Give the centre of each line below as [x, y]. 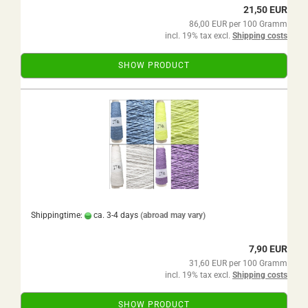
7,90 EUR [268, 249]
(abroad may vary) [173, 215]
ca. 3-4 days [115, 215]
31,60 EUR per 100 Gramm [238, 263]
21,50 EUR [265, 10]
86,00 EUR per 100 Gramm [238, 24]
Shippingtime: [58, 215]
